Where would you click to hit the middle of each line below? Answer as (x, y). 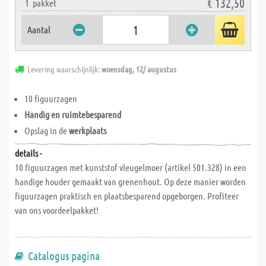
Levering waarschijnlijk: (64, 69)
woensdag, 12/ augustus (139, 69)
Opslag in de (47, 130)
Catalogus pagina (64, 256)
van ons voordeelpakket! (57, 210)
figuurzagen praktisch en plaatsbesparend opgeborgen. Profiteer (127, 196)
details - (28, 153)
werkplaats (88, 130)
